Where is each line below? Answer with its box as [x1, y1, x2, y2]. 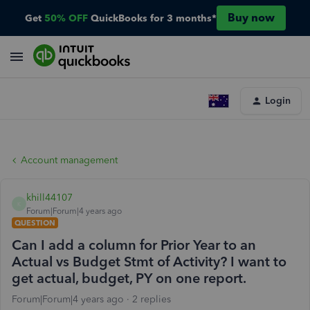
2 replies [132, 293, 171, 305]
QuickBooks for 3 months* [90, 12, 217, 24]
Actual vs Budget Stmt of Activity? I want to [12, 253, 286, 270]
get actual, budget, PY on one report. [12, 270, 246, 286]
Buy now [227, 11, 275, 24]
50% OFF [44, 12, 88, 24]
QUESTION [15, 218, 55, 228]
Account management [21, 154, 118, 166]
